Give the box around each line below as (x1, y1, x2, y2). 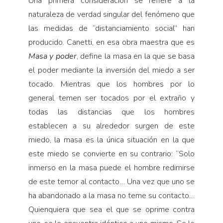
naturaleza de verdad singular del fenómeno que (28, 9, 195, 20)
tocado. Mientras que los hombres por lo (28, 79, 195, 90)
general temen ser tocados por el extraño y (28, 93, 195, 104)
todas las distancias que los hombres (28, 107, 195, 118)
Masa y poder (28, 51, 77, 62)
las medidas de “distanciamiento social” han (28, 23, 195, 34)
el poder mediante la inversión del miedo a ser (28, 65, 195, 76)
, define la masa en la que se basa (76, 51, 195, 62)
